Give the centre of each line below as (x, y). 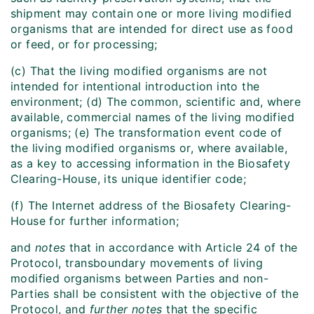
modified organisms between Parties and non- (140, 279)
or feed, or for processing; (84, 45)
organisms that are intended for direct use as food (152, 29)
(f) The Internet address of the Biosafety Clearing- (151, 206)
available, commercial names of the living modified (152, 117)
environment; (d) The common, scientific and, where (156, 102)
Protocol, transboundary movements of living (137, 263)
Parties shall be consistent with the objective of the (155, 294)
